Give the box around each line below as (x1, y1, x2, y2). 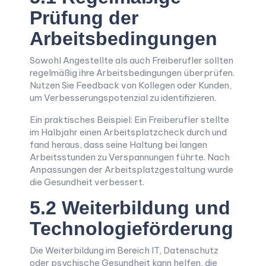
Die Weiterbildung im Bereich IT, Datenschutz (30, 245, 218, 256)
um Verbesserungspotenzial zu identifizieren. (30, 92, 216, 103)
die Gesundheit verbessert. (30, 176, 144, 188)
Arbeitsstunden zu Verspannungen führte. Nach (30, 151, 230, 163)
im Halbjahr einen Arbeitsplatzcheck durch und (30, 126, 227, 138)
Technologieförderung (30, 218, 233, 239)
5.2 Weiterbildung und (30, 197, 230, 218)
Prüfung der (30, 7, 138, 28)
